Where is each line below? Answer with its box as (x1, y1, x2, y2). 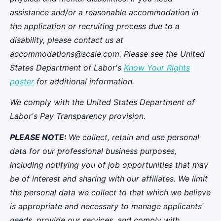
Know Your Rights (124, 63, 190, 73)
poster (10, 76, 34, 87)
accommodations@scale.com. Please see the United (10, 49, 205, 59)
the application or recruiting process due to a (10, 21, 180, 32)
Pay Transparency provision (40, 111, 144, 121)
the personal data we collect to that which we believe (10, 187, 211, 197)
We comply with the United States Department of (10, 97, 195, 108)
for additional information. (34, 76, 134, 87)
